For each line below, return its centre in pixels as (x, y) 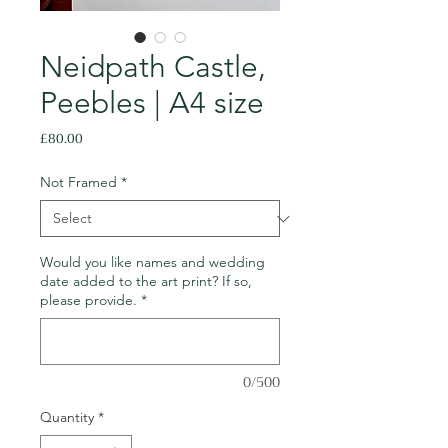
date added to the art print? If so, (146, 281)
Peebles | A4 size (152, 103)
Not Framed (78, 182)
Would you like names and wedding (152, 262)
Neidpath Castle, (153, 67)
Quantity (67, 417)
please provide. (88, 300)
